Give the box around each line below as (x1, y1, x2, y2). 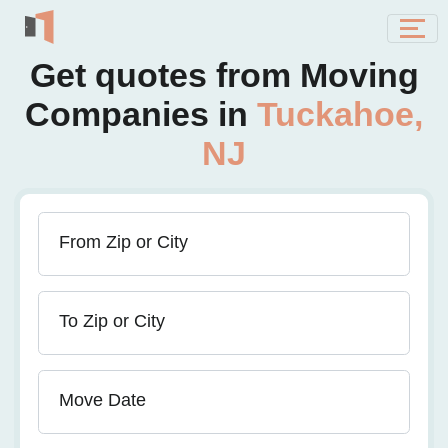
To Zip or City (59, 311, 165, 331)
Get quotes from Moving (29, 56, 419, 94)
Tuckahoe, (257, 95, 423, 133)
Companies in (25, 95, 257, 133)
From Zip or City (59, 232, 188, 252)
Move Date (59, 390, 146, 410)
